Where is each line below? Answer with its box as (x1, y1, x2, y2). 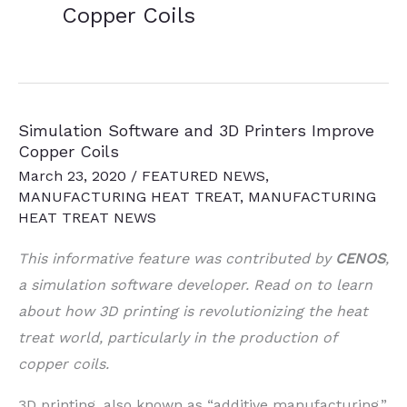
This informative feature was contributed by (18, 249, 335, 267)
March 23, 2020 (18, 166, 131, 184)
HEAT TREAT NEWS (18, 208, 156, 226)
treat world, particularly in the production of (18, 328, 336, 346)
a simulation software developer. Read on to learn (18, 275, 372, 293)
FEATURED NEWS (142, 166, 265, 184)
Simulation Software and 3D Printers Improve (18, 121, 374, 141)
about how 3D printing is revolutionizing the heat (18, 302, 368, 320)
